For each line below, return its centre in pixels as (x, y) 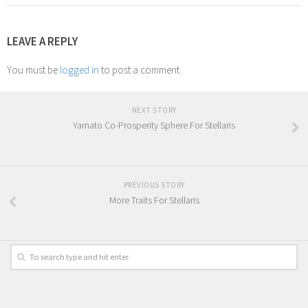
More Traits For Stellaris (154, 200)
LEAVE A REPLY (42, 42)
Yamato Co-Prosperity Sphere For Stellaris (154, 125)
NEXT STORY (154, 110)
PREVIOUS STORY (154, 185)
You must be (33, 70)
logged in (79, 70)
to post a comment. (140, 70)
